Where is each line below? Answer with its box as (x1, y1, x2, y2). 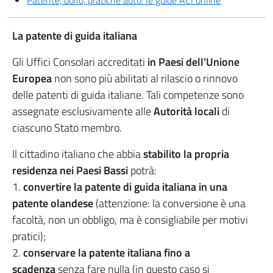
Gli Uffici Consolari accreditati (12, 54, 147, 70)
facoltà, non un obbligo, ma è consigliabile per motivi (12, 211, 248, 228)
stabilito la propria (143, 146, 229, 162)
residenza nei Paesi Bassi (12, 162, 128, 179)
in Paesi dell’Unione (147, 54, 239, 70)
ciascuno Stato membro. (12, 119, 122, 136)
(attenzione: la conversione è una (93, 195, 246, 211)
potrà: (128, 162, 157, 179)
